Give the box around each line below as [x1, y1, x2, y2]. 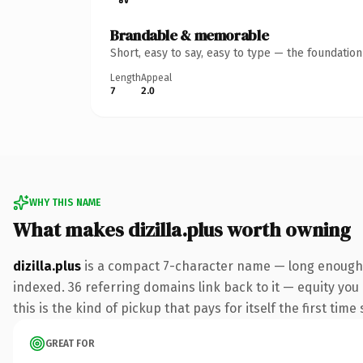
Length [110, 71, 141, 83]
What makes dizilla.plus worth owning [13, 216, 351, 243]
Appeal [141, 71, 172, 83]
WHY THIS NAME [29, 196, 100, 208]
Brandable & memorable [110, 24, 269, 45]
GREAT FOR [45, 337, 95, 349]
